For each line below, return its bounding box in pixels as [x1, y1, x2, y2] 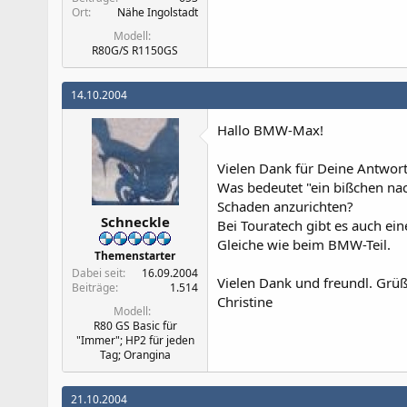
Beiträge [72, 279, 115, 295]
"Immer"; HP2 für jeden [75, 332, 194, 348]
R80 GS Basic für [93, 317, 177, 333]
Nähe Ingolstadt [117, 5, 198, 20]
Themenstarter [94, 247, 175, 263]
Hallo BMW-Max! [217, 121, 323, 139]
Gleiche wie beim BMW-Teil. [217, 235, 391, 253]
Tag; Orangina [99, 346, 171, 362]
